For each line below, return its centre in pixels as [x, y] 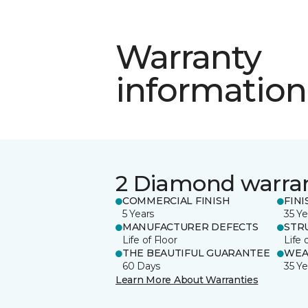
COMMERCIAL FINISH [176, 200]
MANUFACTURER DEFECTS [190, 227]
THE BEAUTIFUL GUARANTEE [196, 253]
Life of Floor [150, 240]
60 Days [142, 266]
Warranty [189, 57]
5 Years [139, 213]
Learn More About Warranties [187, 279]
